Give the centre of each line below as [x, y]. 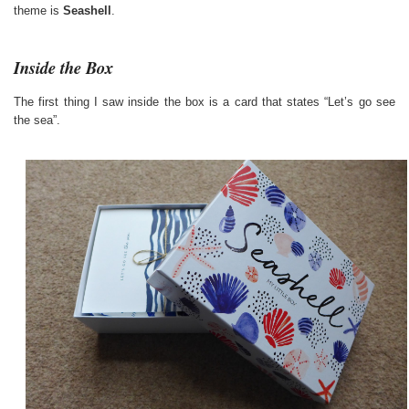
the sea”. [37, 120]
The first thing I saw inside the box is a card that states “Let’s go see [204, 101]
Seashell [87, 10]
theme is [38, 10]
